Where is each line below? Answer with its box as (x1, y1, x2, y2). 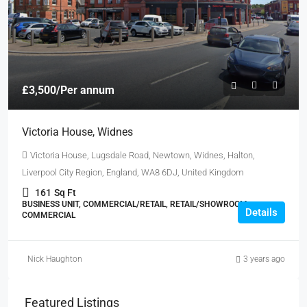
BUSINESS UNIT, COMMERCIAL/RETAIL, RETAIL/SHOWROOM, (22, 199, 249, 209)
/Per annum (56, 84, 114, 97)
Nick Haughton (27, 254, 82, 264)
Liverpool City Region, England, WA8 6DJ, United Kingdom (22, 167, 244, 177)
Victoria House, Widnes (22, 125, 133, 138)
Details (245, 206, 278, 219)
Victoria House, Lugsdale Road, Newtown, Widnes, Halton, (30, 150, 255, 160)
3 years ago (243, 254, 285, 264)
